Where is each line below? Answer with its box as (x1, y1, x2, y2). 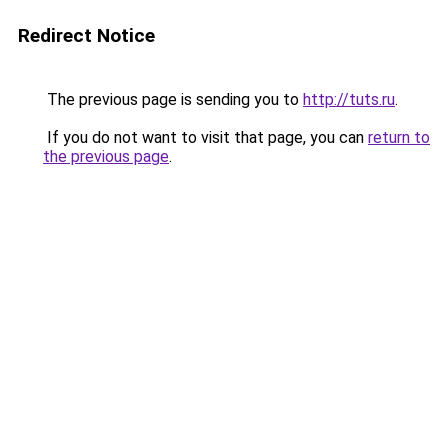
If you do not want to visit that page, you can (43, 128, 368, 147)
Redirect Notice (18, 24, 155, 47)
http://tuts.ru (303, 90, 395, 109)
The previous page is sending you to (43, 90, 303, 109)
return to (368, 128, 430, 147)
